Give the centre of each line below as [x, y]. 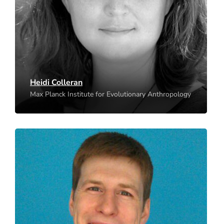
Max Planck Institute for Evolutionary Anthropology [110, 94]
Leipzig [21, 7]
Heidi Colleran [56, 83]
